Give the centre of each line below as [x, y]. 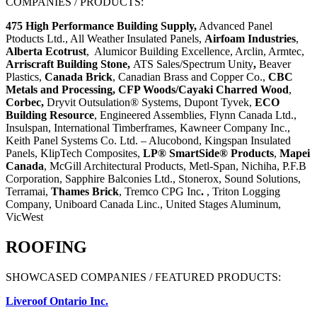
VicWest [24, 217]
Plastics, [25, 76]
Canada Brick [79, 76]
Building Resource [50, 115]
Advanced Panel [235, 25]
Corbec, [25, 102]
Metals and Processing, [62, 89]
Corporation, [35, 178]
